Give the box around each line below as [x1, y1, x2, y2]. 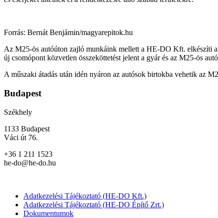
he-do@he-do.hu [4, 158, 56, 167]
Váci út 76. [4, 133, 38, 142]
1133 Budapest [4, 124, 50, 133]
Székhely [4, 108, 32, 116]
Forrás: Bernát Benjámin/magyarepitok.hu [4, 28, 133, 37]
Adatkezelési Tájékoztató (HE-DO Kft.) [23, 191, 146, 200]
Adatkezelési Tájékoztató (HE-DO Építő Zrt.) [23, 200, 164, 209]
